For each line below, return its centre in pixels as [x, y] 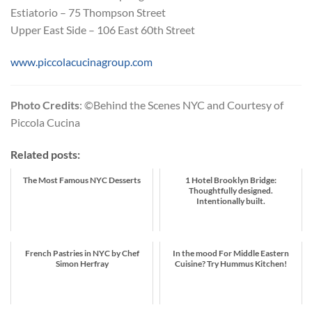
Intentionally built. [231, 201]
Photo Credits [45, 105]
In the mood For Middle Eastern [231, 253]
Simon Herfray [82, 263]
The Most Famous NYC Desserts [82, 180]
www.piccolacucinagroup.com [81, 62]
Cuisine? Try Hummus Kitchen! [231, 263]
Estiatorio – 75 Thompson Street [88, 13]
